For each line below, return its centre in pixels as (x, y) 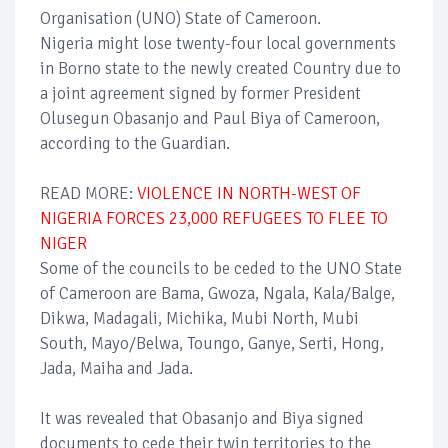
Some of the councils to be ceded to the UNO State (221, 268)
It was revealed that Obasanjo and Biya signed (202, 418)
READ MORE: (88, 193)
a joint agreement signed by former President (200, 93)
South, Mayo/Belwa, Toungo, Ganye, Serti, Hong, (212, 343)
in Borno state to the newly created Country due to (220, 68)
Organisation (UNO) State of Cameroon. (180, 18)
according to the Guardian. (137, 143)
